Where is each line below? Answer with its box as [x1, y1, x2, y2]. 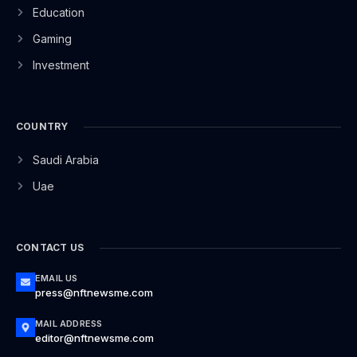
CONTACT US [16, 241, 84, 254]
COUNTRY [16, 120, 69, 133]
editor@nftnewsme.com [35, 331, 154, 345]
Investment [32, 58, 89, 73]
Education [32, 6, 84, 20]
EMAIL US [35, 273, 78, 284]
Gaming [32, 32, 72, 46]
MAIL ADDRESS [35, 318, 103, 330]
